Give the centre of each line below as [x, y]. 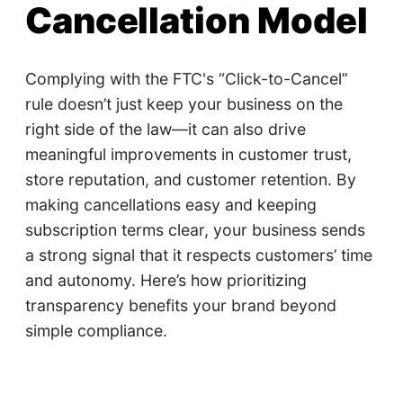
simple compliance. [96, 331]
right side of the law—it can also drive [165, 130]
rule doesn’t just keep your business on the [184, 104]
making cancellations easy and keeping [170, 205]
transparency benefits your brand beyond [180, 306]
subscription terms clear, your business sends [195, 230]
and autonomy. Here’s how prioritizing [166, 281]
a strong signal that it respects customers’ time [198, 255]
